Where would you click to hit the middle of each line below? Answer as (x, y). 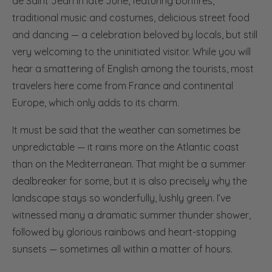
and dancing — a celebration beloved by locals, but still (135, 35)
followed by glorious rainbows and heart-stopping (124, 232)
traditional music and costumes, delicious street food (131, 18)
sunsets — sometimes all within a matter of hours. (122, 249)
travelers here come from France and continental (123, 86)
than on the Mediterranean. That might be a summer (129, 164)
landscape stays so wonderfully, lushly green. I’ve (121, 198)
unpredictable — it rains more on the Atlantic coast (126, 147)
